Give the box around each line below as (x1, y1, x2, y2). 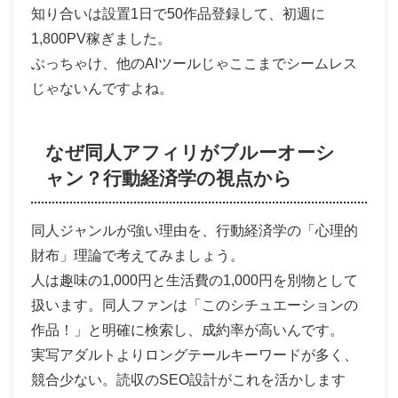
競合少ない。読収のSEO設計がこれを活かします (31, 371, 346, 387)
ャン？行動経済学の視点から (45, 168, 292, 189)
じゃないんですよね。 (31, 80, 173, 96)
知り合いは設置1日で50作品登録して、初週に (31, 5, 325, 21)
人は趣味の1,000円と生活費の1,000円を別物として (31, 272, 358, 288)
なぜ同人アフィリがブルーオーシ (45, 142, 335, 163)
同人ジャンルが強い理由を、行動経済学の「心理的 (31, 222, 358, 238)
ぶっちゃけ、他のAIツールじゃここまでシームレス (31, 55, 357, 71)
